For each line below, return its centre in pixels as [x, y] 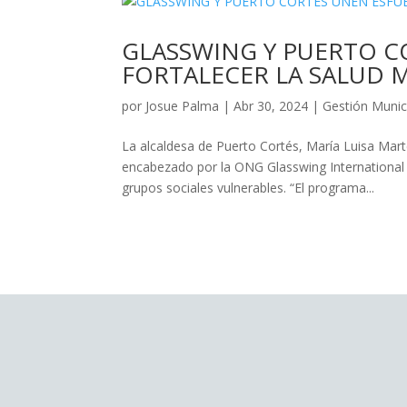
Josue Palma [183, 105]
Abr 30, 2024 [271, 105]
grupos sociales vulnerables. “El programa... [248, 187]
